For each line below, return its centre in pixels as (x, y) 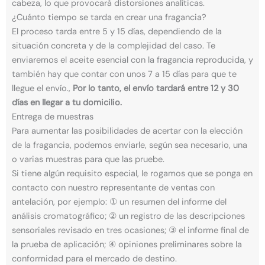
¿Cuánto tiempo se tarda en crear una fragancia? (109, 17)
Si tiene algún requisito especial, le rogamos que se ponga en (132, 174)
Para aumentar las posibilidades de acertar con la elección (127, 131)
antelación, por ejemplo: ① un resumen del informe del (119, 202)
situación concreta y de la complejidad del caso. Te (114, 46)
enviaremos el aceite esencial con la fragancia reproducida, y (132, 60)
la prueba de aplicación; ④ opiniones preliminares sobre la (127, 245)
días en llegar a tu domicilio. (67, 103)
